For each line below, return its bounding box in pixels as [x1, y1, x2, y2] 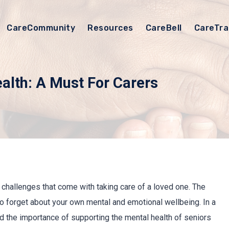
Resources [87, 23, 133, 33]
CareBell [145, 23, 182, 33]
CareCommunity [7, 23, 76, 33]
